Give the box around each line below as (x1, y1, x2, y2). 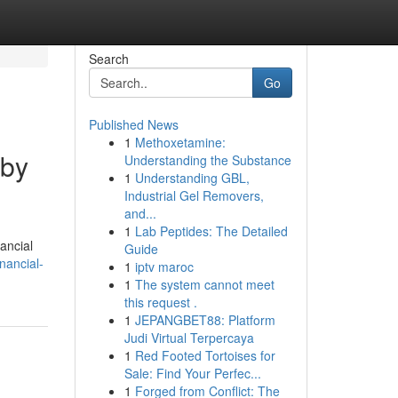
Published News (88, 115, 179, 133)
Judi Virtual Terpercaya (123, 329, 254, 346)
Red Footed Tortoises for (134, 346, 275, 364)
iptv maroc (134, 258, 194, 275)
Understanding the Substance (123, 151, 291, 169)
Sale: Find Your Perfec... (123, 364, 261, 382)
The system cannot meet (134, 275, 275, 293)
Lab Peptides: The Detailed (134, 222, 288, 240)
